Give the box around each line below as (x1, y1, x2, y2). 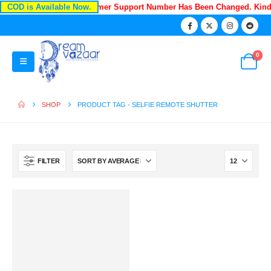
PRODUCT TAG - (77, 101, 132, 109)
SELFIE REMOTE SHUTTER (132, 101, 218, 109)
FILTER (38, 157, 60, 165)
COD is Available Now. (7, 2, 91, 11)
